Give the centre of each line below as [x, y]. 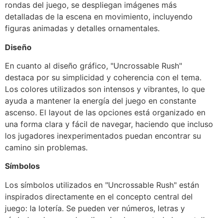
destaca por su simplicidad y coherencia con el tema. [103, 77]
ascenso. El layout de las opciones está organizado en [105, 112]
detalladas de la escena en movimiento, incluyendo [99, 17]
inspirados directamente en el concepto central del [99, 196]
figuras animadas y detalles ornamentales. [82, 28]
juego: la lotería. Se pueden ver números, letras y [95, 208]
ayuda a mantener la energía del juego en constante [100, 100]
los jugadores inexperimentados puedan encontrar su [103, 136]
